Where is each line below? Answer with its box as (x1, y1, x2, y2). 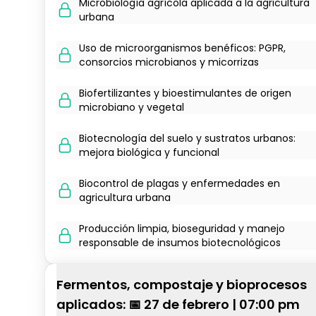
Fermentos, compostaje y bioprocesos (56, 276, 307, 293)
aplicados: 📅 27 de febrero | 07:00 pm (56, 296, 300, 313)
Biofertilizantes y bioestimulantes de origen (79, 86, 291, 100)
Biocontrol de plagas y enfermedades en (79, 176, 280, 190)
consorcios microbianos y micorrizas (79, 55, 259, 69)
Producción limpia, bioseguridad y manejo (79, 221, 285, 236)
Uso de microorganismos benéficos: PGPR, (79, 41, 286, 55)
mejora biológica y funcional (79, 145, 219, 159)
